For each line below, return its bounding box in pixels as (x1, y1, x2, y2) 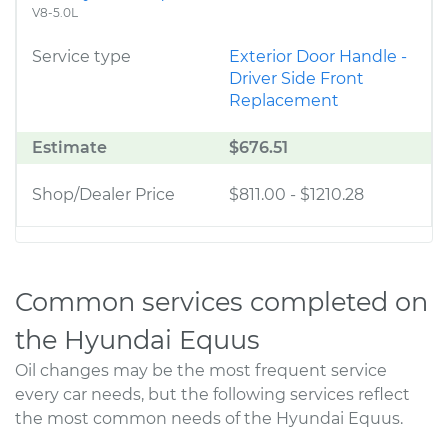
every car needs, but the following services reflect (15, 385, 410, 404)
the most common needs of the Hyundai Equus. (15, 409, 403, 428)
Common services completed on (15, 286, 428, 317)
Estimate (32, 138, 107, 157)
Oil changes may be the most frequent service (15, 361, 387, 380)
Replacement (229, 91, 339, 110)
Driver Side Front (229, 69, 364, 88)
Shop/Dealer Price (32, 185, 175, 204)
